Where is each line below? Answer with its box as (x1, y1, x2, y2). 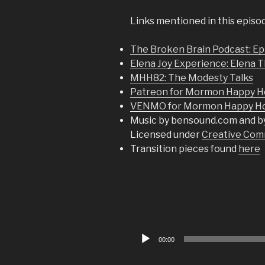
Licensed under (130, 128, 202, 140)
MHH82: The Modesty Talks (130, 72, 253, 83)
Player (130, 241, 159, 253)
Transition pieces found (130, 143, 238, 154)
